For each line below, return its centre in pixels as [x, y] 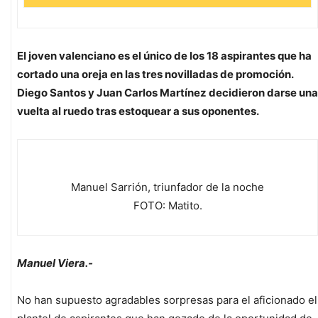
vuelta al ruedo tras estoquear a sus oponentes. [138, 111]
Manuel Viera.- [55, 263]
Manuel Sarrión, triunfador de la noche [168, 187]
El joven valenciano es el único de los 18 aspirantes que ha [164, 56]
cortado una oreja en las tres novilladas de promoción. [155, 75]
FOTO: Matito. [168, 206]
